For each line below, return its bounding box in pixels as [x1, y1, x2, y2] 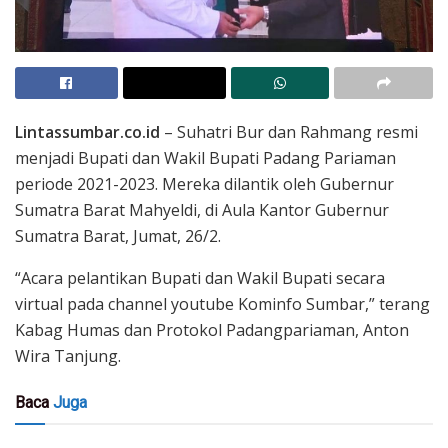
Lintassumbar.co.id [15, 121, 160, 144]
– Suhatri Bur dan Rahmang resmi [160, 121, 418, 144]
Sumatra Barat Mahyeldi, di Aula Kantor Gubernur [15, 199, 389, 222]
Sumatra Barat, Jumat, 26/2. [15, 225, 221, 248]
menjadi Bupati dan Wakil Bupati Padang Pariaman [15, 147, 396, 170]
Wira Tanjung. [15, 345, 121, 368]
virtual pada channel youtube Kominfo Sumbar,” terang [15, 293, 430, 316]
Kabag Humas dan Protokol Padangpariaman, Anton [15, 319, 409, 342]
